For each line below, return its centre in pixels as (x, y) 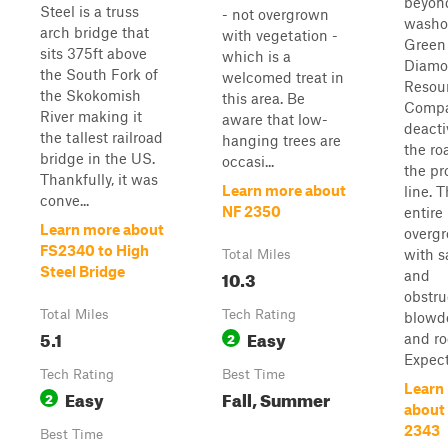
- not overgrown (275, 14)
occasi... (248, 161)
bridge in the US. (97, 158)
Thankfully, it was (99, 179)
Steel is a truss (89, 11)
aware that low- (275, 119)
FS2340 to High (94, 250)
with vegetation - (280, 35)
